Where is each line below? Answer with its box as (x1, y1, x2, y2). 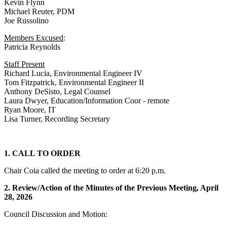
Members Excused (4, 33, 63, 43)
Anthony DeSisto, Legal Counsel (4, 87, 110, 96)
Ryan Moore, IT (4, 105, 56, 115)
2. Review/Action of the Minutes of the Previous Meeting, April (4, 183, 218, 193)
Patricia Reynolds (4, 43, 60, 52)
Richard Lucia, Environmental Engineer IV (4, 69, 142, 78)
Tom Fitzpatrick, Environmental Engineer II (4, 78, 144, 87)
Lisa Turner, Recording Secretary (4, 115, 110, 124)
